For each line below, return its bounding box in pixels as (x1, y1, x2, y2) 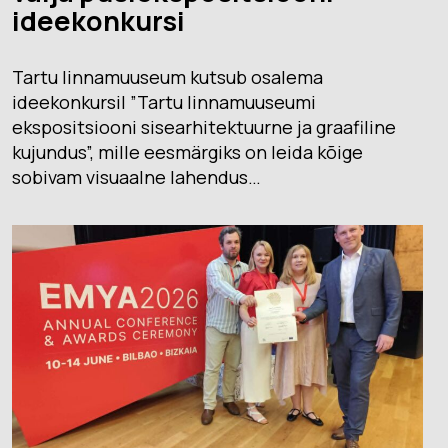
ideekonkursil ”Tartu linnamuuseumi (11, 90, 316, 115)
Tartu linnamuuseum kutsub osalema (11, 65, 323, 90)
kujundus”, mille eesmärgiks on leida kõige (11, 140, 363, 165)
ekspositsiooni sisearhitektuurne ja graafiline (11, 115, 396, 140)
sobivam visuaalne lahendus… (11, 165, 261, 190)
